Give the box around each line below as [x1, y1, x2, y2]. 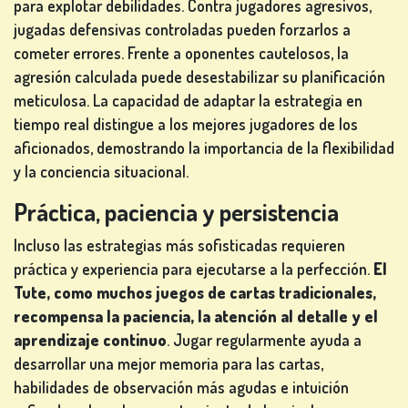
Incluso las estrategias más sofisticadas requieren [14, 235, 345, 256]
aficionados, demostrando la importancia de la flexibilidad [14, 138, 394, 158]
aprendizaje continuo [14, 330, 167, 351]
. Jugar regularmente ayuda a [167, 330, 362, 351]
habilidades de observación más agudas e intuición [14, 377, 349, 398]
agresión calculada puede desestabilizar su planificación [14, 66, 385, 87]
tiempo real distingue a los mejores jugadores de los [14, 114, 358, 135]
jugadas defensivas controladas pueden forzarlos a [14, 19, 351, 40]
